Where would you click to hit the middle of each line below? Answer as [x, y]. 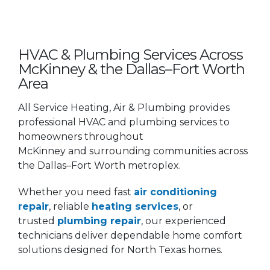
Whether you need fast [76, 192]
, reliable [70, 206]
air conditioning [175, 192]
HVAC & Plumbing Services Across [130, 54]
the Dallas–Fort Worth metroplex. [99, 165]
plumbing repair [99, 221]
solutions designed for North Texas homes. [120, 250]
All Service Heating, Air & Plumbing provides [124, 107]
